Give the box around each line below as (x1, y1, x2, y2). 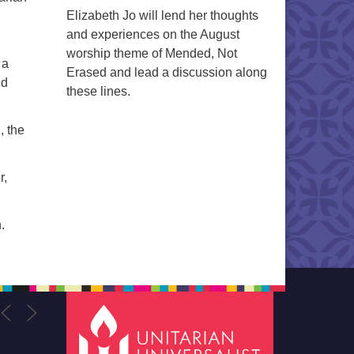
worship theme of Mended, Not (66, 47, 237, 60)
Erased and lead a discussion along (66, 66, 267, 79)
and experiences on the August (66, 28, 239, 41)
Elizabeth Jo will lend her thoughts (66, 9, 258, 22)
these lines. (66, 85, 130, 98)
